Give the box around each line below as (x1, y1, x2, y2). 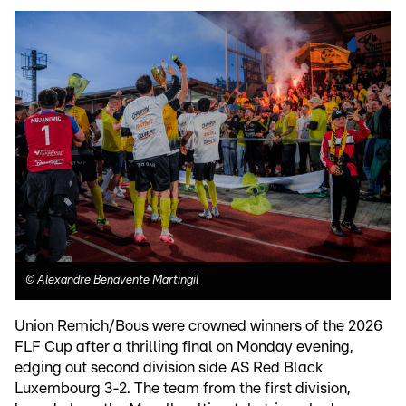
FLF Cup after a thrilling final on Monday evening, (14, 339, 353, 355)
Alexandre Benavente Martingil (37, 275, 198, 287)
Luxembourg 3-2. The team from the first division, (14, 381, 350, 397)
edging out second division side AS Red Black (14, 360, 323, 376)
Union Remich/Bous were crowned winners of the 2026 (14, 318, 382, 334)
